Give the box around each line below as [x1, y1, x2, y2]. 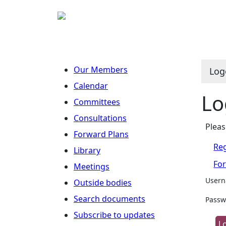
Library [74, 145, 100, 156]
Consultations [74, 112, 127, 124]
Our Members [74, 64, 128, 75]
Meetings [74, 161, 109, 172]
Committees [74, 96, 120, 107]
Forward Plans [74, 129, 129, 140]
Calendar [74, 80, 108, 91]
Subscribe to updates [74, 209, 155, 220]
